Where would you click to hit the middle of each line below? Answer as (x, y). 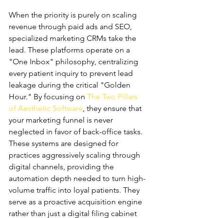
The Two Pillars (113, 97)
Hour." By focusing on (48, 97)
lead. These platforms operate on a (70, 50)
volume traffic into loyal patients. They (75, 190)
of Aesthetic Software (46, 108)
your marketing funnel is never (62, 120)
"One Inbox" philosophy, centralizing (74, 62)
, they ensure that (113, 108)
